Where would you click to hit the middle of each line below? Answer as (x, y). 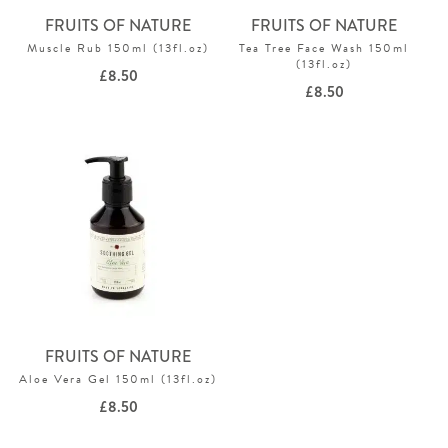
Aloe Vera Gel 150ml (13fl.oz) (118, 378)
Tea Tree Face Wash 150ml (324, 47)
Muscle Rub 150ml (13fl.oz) (118, 47)
